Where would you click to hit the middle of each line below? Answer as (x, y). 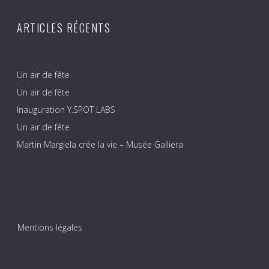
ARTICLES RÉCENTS (64, 28)
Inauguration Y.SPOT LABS (66, 110)
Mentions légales (50, 228)
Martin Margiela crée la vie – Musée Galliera (100, 145)
